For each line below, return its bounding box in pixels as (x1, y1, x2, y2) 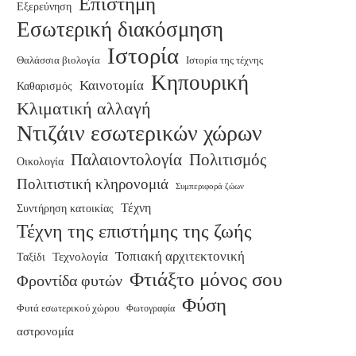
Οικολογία (17, 156, 64, 168)
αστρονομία (17, 324, 74, 339)
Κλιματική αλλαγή (17, 99, 151, 119)
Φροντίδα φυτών (17, 272, 122, 290)
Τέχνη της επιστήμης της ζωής (17, 221, 252, 242)
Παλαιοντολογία (71, 150, 182, 170)
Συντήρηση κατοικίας (17, 202, 114, 215)
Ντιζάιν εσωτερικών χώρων (17, 121, 262, 146)
